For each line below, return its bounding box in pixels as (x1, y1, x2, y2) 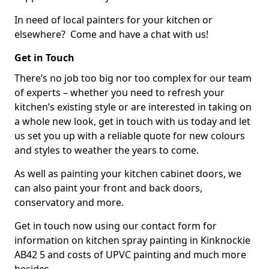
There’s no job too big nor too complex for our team (14, 71, 252, 85)
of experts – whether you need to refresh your (14, 86, 225, 99)
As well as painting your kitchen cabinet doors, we (14, 167, 241, 180)
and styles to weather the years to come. (14, 144, 201, 157)
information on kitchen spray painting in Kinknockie (14, 234, 250, 247)
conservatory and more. (14, 196, 124, 209)
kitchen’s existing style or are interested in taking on (14, 100, 252, 113)
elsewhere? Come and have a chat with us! (14, 28, 208, 41)
